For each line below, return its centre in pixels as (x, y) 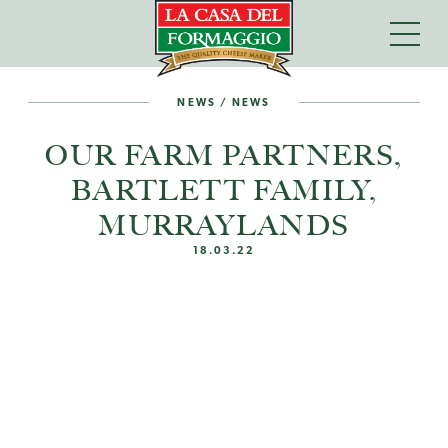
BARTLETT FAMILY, (224, 189)
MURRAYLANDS (224, 224)
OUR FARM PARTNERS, (224, 154)
